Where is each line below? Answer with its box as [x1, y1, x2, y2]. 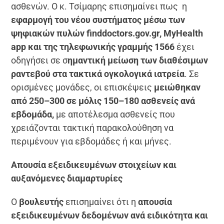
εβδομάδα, [11, 109, 54, 120]
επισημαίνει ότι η [63, 196, 138, 207]
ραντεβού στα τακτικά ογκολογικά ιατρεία [11, 68, 185, 79]
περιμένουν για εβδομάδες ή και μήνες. [11, 136, 172, 147]
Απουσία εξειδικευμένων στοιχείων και [11, 159, 177, 170]
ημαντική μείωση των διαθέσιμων [67, 55, 208, 66]
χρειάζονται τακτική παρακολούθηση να [11, 122, 174, 133]
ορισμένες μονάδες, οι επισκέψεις [11, 82, 152, 93]
